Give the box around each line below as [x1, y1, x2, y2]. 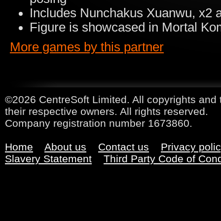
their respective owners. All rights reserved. [5, 106, 208, 117]
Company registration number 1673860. [5, 117, 192, 129]
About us [44, 141, 86, 152]
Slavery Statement [5, 153, 92, 164]
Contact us [98, 141, 149, 152]
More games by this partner [10, 40, 164, 54]
